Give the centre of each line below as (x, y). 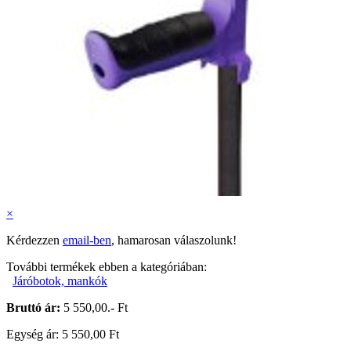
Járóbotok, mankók (60, 280)
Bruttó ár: (35, 307)
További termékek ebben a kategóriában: (107, 266)
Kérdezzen (34, 240)
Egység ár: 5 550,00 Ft (63, 334)
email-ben (87, 240)
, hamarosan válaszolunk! (174, 240)
